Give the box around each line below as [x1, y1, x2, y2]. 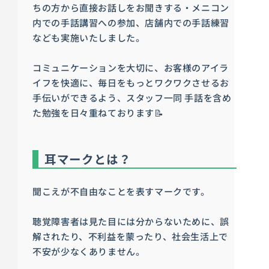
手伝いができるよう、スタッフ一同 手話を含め [32, 91, 232, 104]
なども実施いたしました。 [32, 31, 145, 44]
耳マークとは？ [44, 150, 131, 168]
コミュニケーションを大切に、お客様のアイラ [32, 61, 229, 74]
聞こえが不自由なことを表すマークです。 [32, 184, 210, 198]
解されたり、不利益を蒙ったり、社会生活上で [32, 229, 228, 243]
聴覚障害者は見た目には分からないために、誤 [32, 214, 229, 228]
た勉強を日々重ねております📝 [32, 106, 164, 119]
